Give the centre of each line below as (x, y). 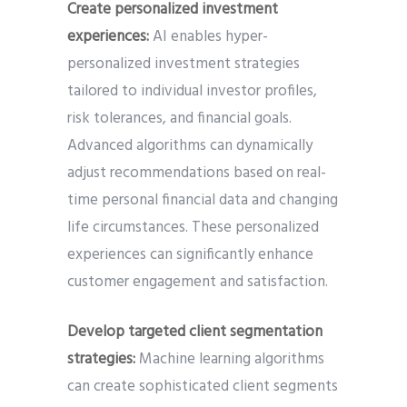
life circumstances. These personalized (193, 228)
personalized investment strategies (184, 65)
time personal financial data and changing (203, 201)
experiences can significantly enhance (190, 255)
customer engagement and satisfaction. (198, 283)
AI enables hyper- (210, 37)
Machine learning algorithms (230, 360)
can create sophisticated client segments (203, 387)
